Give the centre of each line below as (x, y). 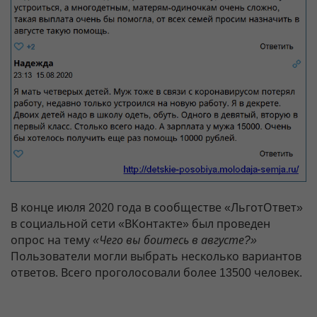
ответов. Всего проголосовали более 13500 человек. (156, 273)
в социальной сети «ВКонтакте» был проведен (140, 224)
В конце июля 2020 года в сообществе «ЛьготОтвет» (157, 208)
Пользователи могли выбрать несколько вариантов (156, 257)
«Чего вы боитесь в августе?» (175, 241)
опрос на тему (52, 241)
